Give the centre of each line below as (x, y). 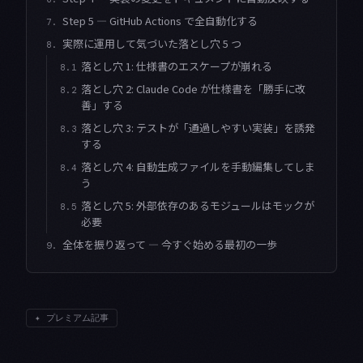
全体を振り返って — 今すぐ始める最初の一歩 (170, 244)
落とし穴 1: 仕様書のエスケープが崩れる (177, 66)
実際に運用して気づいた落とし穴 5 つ (152, 43)
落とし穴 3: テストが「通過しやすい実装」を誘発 (198, 127)
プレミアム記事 (77, 317)
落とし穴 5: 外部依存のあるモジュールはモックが (198, 205)
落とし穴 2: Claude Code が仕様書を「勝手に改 (193, 88)
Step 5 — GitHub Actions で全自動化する (160, 20)
